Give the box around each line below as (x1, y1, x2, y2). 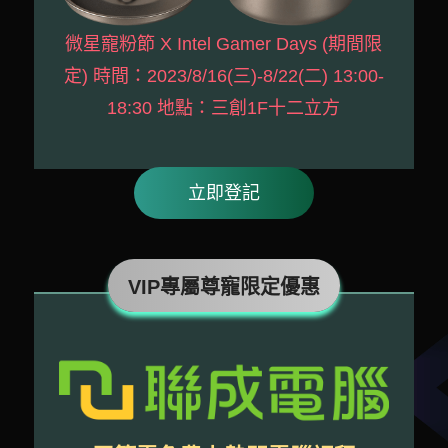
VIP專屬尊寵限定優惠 (128, 276, 320, 299)
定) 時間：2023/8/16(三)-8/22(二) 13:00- (63, 66, 384, 87)
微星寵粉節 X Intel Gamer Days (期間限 (65, 34, 383, 55)
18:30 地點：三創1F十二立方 (107, 98, 341, 119)
